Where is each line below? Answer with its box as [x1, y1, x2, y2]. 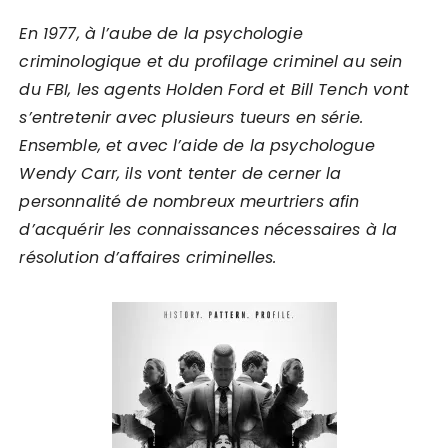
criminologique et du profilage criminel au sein [19, 50, 403, 73]
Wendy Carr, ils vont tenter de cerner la [19, 162, 342, 185]
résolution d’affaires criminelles [19, 246, 274, 269]
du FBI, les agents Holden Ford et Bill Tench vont [19, 78, 409, 101]
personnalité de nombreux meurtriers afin [19, 190, 360, 213]
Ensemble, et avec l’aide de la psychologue [19, 134, 375, 157]
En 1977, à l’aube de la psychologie [19, 22, 303, 45]
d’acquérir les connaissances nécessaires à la [19, 218, 398, 241]
